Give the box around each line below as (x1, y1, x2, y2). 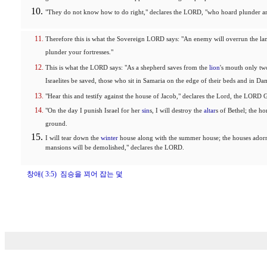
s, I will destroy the (150, 107, 204, 114)
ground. (45, 120, 67, 129)
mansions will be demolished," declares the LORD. (45, 144, 184, 154)
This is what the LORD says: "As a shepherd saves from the (45, 64, 209, 71)
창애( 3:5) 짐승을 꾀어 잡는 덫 (27, 170, 123, 178)
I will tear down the (45, 135, 101, 141)
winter (101, 135, 118, 141)
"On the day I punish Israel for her (45, 107, 142, 114)
